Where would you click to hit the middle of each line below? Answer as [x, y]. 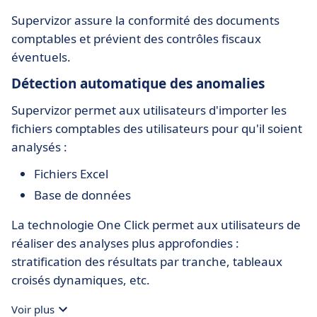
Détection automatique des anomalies [138, 83]
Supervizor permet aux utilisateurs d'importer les [149, 110]
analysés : [39, 147]
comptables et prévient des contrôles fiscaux [136, 39]
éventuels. [42, 57]
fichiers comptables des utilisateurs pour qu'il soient [157, 128]
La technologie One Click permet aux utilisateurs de [156, 225]
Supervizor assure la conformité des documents [145, 20]
